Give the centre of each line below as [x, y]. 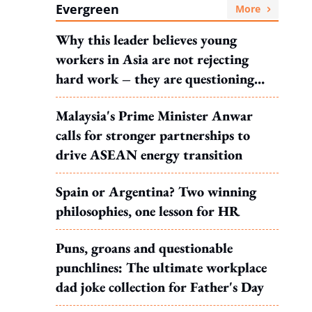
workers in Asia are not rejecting [152, 59]
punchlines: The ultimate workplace [161, 267]
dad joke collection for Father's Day [160, 287]
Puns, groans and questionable [144, 248]
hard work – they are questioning [155, 79]
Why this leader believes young [146, 40]
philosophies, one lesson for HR [148, 211]
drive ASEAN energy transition [149, 155]
